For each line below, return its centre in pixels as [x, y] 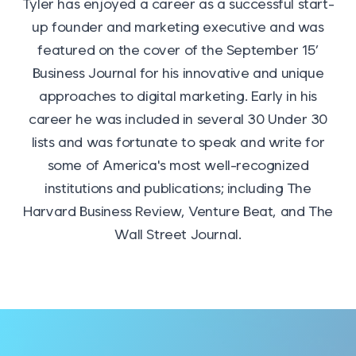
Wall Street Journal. [178, 234]
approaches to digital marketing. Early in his [178, 96]
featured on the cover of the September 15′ [178, 50]
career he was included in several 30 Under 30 [178, 119]
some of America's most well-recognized [178, 165]
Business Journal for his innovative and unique [178, 73]
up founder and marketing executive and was [178, 27]
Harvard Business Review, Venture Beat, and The [178, 211]
